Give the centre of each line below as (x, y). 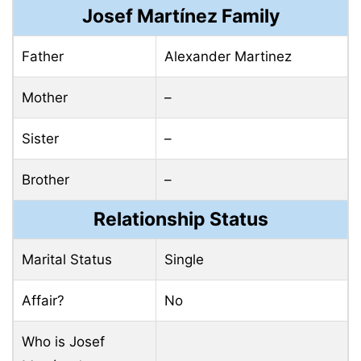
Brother (46, 179)
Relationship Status (180, 219)
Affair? (43, 300)
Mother (45, 97)
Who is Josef (63, 341)
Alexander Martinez (228, 56)
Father (43, 56)
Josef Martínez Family (180, 16)
